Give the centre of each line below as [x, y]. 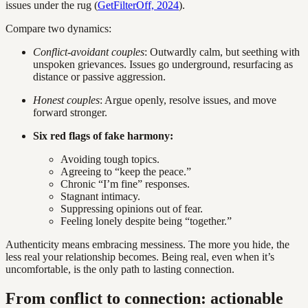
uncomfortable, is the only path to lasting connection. [120, 269]
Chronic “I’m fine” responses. [125, 184]
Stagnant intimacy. [100, 197]
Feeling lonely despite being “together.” [146, 221]
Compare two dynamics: [58, 29]
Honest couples [66, 100]
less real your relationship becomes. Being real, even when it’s [140, 257]
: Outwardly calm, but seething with [222, 52]
